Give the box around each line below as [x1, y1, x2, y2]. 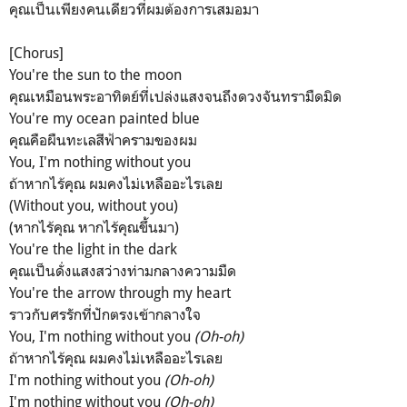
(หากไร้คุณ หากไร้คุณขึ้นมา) [9, 218, 179, 237]
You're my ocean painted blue [9, 109, 200, 128]
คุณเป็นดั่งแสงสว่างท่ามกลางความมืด [9, 262, 236, 281]
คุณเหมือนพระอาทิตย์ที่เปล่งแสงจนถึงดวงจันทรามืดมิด [9, 87, 342, 106]
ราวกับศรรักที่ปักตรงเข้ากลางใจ [9, 305, 201, 324]
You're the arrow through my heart [9, 283, 231, 303]
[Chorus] [9, 44, 64, 63]
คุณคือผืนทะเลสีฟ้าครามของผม [9, 131, 197, 150]
